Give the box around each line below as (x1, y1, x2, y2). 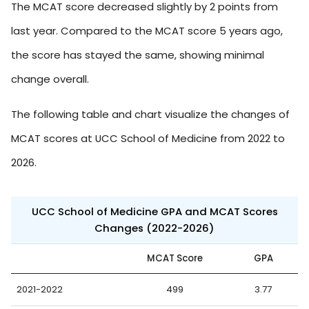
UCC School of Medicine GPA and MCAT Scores (31, 204, 278, 219)
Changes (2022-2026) (94, 221, 215, 236)
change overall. (11, 72, 89, 87)
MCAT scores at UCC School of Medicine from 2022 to (11, 131, 285, 146)
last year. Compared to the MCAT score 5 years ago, (11, 23, 283, 39)
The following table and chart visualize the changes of (11, 107, 290, 122)
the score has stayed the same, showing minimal (11, 48, 264, 63)
